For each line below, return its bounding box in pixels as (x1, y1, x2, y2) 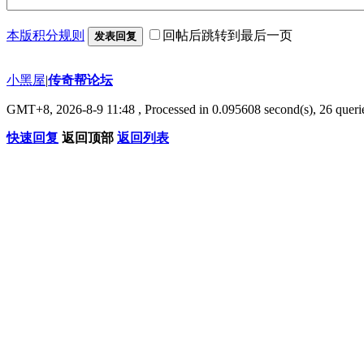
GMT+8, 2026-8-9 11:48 (6, 102, 135, 116)
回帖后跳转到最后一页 (162, 28, 292, 42)
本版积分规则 (6, 28, 84, 42)
